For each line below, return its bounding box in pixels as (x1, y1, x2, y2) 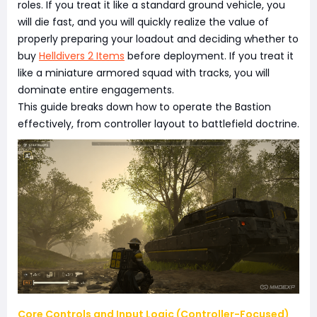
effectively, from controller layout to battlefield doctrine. (18, 117, 299, 131)
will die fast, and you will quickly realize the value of (18, 15, 269, 29)
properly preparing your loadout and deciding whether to (18, 32, 299, 46)
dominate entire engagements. (18, 83, 174, 97)
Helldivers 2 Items (39, 49, 125, 63)
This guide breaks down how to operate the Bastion (18, 100, 271, 114)
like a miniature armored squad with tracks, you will (18, 66, 270, 80)
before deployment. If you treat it (125, 49, 294, 63)
